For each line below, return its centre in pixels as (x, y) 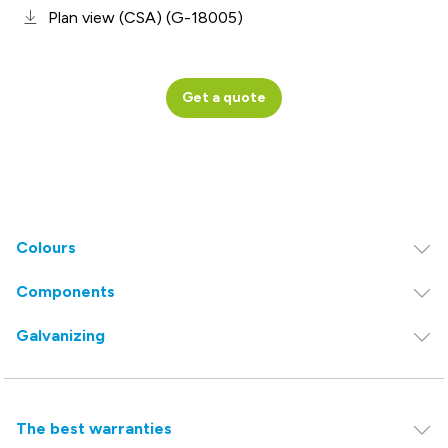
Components (65, 292)
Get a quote (224, 98)
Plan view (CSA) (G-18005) (145, 17)
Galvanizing (60, 336)
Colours (46, 248)
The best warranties (94, 429)
